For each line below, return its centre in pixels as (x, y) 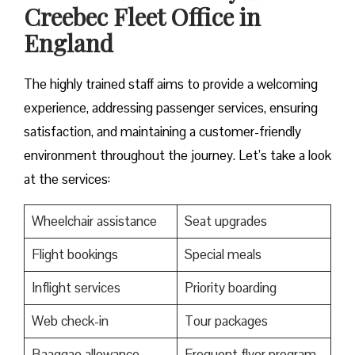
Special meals (223, 255)
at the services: (69, 179)
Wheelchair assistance (94, 221)
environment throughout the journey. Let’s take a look (177, 156)
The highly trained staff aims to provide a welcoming (171, 84)
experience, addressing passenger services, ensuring (171, 108)
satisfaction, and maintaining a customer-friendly (162, 132)
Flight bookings (74, 255)
